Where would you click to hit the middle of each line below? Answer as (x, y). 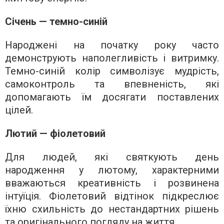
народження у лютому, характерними (112, 170)
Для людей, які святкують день (112, 157)
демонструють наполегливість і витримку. (112, 58)
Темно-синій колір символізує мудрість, (112, 71)
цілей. (19, 110)
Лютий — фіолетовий (55, 133)
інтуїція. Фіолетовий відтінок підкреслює (112, 196)
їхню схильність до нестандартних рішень (112, 209)
